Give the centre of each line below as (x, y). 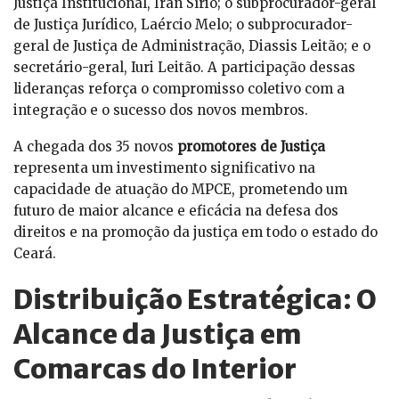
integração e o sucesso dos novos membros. (161, 110)
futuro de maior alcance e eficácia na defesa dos (176, 211)
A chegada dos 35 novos (95, 147)
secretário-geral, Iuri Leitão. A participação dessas (184, 68)
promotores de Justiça (251, 147)
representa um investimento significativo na (164, 168)
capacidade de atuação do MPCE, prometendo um (180, 190)
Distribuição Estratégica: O (195, 300)
